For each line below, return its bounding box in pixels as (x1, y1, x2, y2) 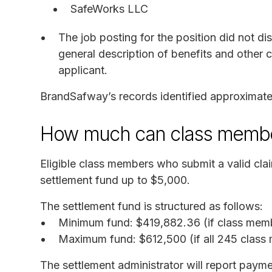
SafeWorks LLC (70, 2, 148, 15)
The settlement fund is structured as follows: (40, 199, 263, 212)
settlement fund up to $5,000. (40, 173, 190, 186)
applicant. (58, 63, 107, 76)
